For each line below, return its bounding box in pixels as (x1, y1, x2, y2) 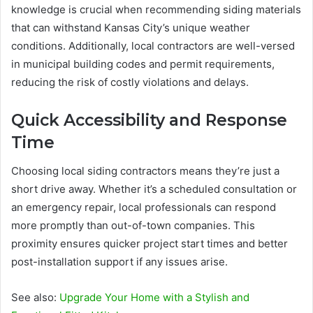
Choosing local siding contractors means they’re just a (11, 163, 279, 177)
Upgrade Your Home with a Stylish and (59, 290, 249, 304)
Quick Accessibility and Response (11, 110, 287, 131)
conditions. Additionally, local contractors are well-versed (11, 39, 295, 53)
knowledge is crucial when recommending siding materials (11, 3, 301, 17)
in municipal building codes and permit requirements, (11, 57, 275, 71)
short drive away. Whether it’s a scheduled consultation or (11, 182, 297, 196)
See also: (11, 290, 59, 304)
